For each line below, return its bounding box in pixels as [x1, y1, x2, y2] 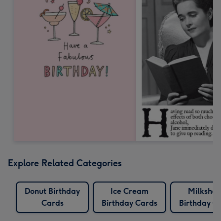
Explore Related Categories [8, 157, 122, 169]
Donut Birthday [25, 186, 80, 196]
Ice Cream [110, 186, 148, 196]
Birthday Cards [102, 198, 157, 208]
